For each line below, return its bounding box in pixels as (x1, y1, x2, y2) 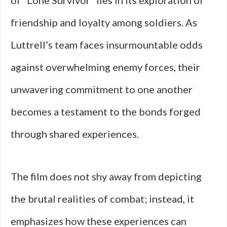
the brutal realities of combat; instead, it (11, 193, 194, 205)
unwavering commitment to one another (11, 83, 193, 95)
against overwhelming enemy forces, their (11, 61, 200, 73)
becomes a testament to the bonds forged (11, 105, 201, 118)
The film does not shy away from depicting (11, 170, 202, 182)
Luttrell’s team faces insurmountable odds (11, 39, 203, 51)
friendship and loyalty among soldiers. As (11, 16, 197, 28)
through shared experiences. (11, 128, 139, 140)
